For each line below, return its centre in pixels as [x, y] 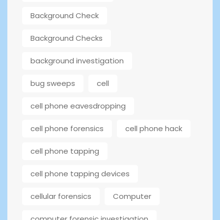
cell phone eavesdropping [78, 106]
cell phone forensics [67, 129]
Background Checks [67, 38]
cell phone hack [154, 129]
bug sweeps [53, 83]
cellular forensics [61, 196]
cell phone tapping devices [80, 174]
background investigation [77, 61]
